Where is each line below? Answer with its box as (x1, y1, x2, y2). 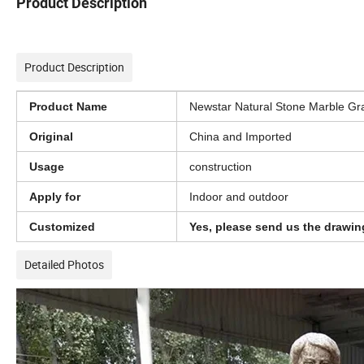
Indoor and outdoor (189, 189, 288, 203)
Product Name (29, 99, 107, 113)
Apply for (29, 189, 80, 203)
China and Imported (189, 129, 292, 143)
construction (189, 159, 252, 173)
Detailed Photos (24, 256, 104, 272)
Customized (29, 219, 95, 233)
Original (29, 129, 73, 143)
